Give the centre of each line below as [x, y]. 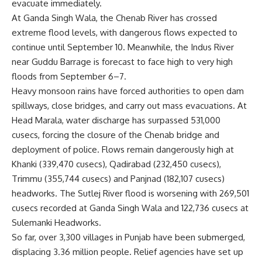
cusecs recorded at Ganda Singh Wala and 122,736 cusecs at [130, 208]
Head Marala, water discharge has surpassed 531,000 [116, 120]
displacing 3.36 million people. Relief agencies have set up [127, 251]
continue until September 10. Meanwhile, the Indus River [123, 47]
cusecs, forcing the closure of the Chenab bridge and [116, 135]
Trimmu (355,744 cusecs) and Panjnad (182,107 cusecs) [118, 178]
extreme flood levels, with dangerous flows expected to [125, 32]
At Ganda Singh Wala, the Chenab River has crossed [114, 18]
